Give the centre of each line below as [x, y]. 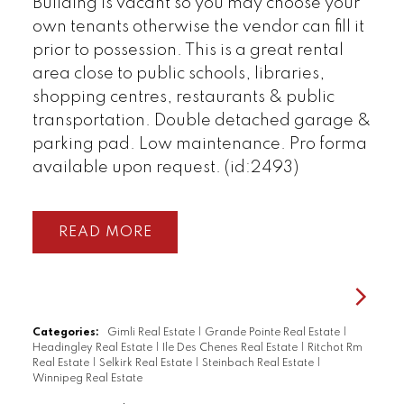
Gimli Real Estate [152, 333]
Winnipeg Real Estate [87, 379]
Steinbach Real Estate [259, 364]
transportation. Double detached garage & [201, 120]
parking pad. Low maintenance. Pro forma [199, 144]
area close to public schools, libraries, [178, 73]
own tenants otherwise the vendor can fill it [198, 27]
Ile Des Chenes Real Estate [231, 349]
